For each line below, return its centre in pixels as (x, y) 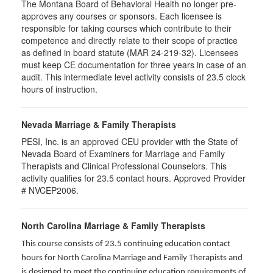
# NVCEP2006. (50, 190)
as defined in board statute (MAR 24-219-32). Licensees (130, 52)
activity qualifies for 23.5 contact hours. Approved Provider (133, 178)
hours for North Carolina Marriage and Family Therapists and (132, 258)
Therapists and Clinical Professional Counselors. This (124, 166)
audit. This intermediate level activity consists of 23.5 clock (133, 77)
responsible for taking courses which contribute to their (126, 28)
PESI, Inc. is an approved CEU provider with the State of (129, 141)
